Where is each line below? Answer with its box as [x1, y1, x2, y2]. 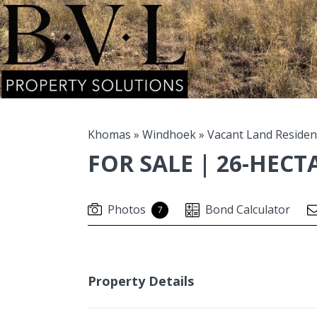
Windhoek [142, 127, 196, 142]
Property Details [88, 272, 194, 289]
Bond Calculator [205, 202, 290, 217]
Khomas [88, 127, 131, 142]
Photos [108, 202, 146, 217]
